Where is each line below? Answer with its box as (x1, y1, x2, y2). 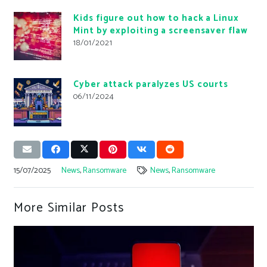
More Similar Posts (13, 197, 125, 218)
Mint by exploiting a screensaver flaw (73, 23, 248, 39)
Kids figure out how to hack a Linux (73, 11, 239, 26)
